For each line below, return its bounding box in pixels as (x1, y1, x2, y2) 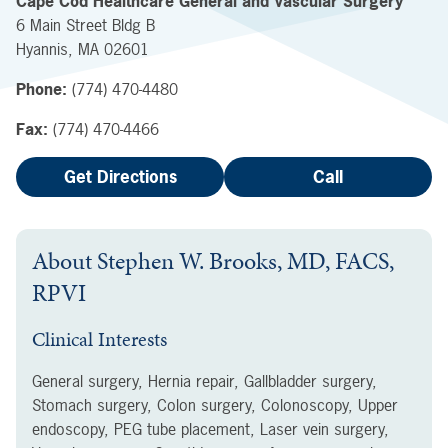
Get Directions (63, 165, 177, 188)
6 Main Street (16, 14, 107, 36)
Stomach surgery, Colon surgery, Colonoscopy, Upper (32, 394, 398, 416)
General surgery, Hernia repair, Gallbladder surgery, (32, 370, 377, 392)
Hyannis (16, 38, 68, 60)
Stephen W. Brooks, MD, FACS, (97, 244, 394, 278)
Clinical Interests (32, 325, 167, 353)
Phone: (16, 78, 67, 100)
